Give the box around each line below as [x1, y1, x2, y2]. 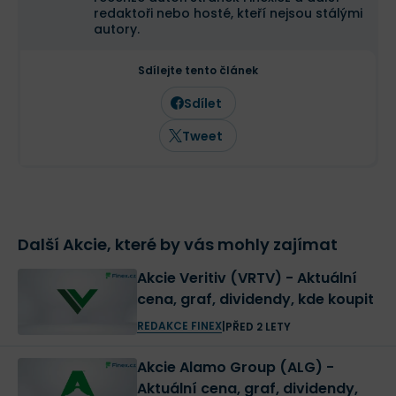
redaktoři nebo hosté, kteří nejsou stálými [94, 4, 362, 22]
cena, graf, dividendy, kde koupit [136, 289, 374, 309]
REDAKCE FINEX [136, 318, 222, 333]
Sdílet [183, 94, 222, 112]
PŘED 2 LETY [225, 318, 291, 334]
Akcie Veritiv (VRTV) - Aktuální [136, 268, 286, 288]
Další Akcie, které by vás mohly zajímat [18, 233, 338, 255]
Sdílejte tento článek [138, 63, 258, 78]
